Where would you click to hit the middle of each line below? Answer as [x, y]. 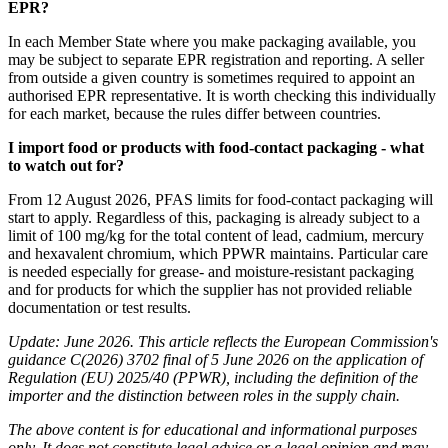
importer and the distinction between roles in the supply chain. [204, 396]
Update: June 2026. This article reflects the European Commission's [223, 342]
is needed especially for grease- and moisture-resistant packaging [211, 272]
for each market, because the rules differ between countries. [194, 114]
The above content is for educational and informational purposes [212, 430]
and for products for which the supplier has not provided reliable [210, 290]
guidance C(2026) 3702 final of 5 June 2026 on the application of [215, 360]
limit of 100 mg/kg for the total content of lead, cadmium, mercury [216, 236]
